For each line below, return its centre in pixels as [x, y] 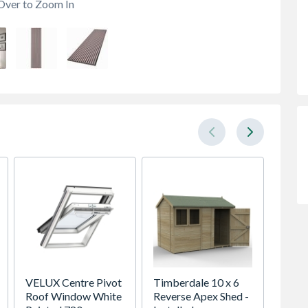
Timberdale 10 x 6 [196, 282]
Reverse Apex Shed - [201, 296]
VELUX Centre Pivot [74, 282]
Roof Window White [74, 296]
